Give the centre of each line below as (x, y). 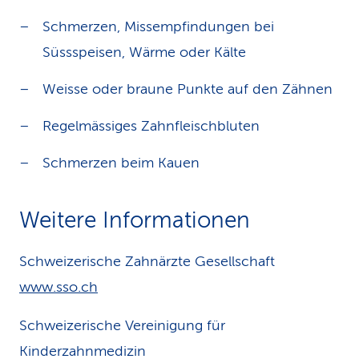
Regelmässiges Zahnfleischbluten (151, 126)
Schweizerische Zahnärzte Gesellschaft (147, 261)
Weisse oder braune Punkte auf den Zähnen (188, 89)
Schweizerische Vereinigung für (122, 325)
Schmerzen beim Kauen (121, 163)
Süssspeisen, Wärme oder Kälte (144, 52)
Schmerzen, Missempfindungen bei (158, 26)
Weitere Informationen (135, 220)
